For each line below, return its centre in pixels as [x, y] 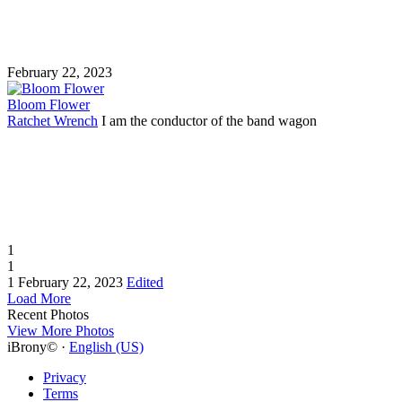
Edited [145, 282]
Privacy [65, 377]
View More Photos [61, 330]
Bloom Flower [48, 104]
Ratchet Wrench [52, 120]
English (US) [106, 346]
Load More [39, 298]
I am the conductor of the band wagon [207, 120]
